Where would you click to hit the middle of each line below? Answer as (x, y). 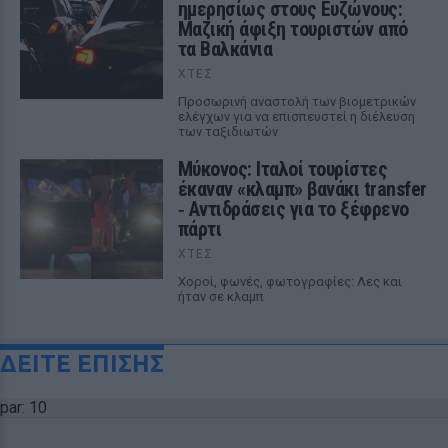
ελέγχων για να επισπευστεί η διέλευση (296, 116)
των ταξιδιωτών (227, 131)
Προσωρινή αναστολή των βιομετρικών (296, 101)
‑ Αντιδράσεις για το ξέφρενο (293, 209)
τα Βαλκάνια (225, 49)
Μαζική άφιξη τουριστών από (292, 29)
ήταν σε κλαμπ (220, 296)
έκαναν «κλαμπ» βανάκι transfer (302, 189)
